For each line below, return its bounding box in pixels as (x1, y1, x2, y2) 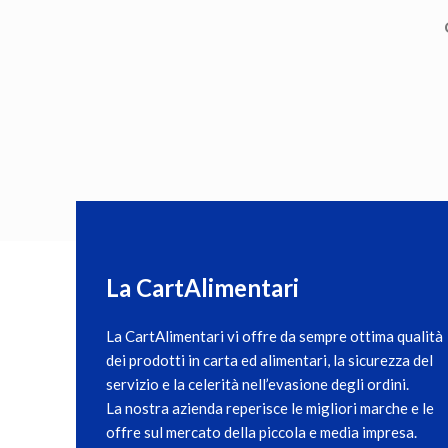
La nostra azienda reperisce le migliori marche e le (106, 398, 434, 417)
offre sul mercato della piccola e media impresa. (106, 422, 417, 441)
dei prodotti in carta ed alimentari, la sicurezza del (106, 350, 433, 369)
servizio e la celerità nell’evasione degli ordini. (106, 374, 409, 393)
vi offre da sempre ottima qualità (224, 326, 443, 345)
